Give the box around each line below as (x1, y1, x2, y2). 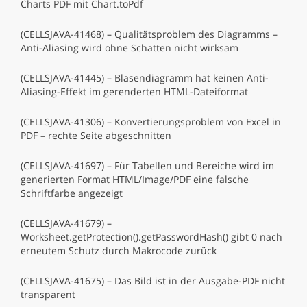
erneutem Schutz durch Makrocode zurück (21, 244, 217, 257)
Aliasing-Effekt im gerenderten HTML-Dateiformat (21, 85, 248, 98)
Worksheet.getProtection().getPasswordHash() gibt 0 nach (21, 230, 282, 243)
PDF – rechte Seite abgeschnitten (21, 129, 171, 142)
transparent (21, 288, 75, 301)
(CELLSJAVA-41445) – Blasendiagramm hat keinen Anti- (21, 71, 269, 84)
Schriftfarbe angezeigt (21, 186, 123, 199)
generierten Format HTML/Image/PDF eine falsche (21, 173, 249, 186)
